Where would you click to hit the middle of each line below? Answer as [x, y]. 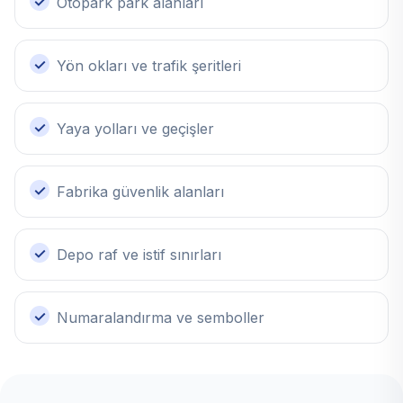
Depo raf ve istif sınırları [139, 255]
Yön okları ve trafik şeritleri [149, 66]
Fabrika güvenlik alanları [140, 192]
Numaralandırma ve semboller [161, 318]
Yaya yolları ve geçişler [135, 129]
